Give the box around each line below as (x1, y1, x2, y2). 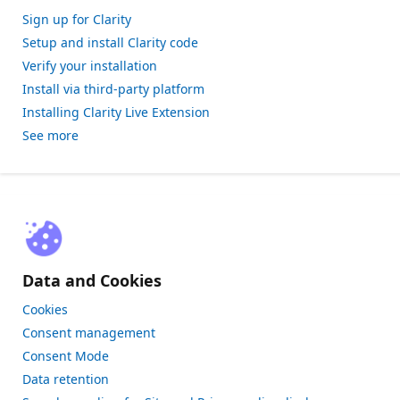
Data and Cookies (22, 270, 162, 291)
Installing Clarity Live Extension (22, 104, 210, 121)
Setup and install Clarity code (22, 34, 198, 51)
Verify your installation (22, 57, 157, 74)
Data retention (22, 371, 109, 387)
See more (22, 127, 79, 144)
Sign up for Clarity (22, 11, 131, 28)
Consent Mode (22, 347, 109, 364)
